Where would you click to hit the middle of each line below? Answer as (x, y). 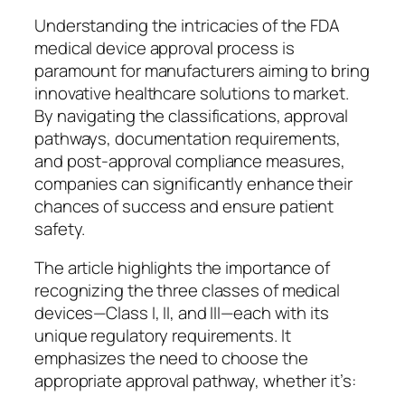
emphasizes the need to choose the (171, 358)
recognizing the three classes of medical (187, 291)
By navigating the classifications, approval (191, 115)
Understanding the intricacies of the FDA (187, 25)
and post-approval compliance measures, (190, 160)
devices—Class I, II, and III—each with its (182, 313)
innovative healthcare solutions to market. (192, 93)
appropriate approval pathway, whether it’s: (195, 381)
